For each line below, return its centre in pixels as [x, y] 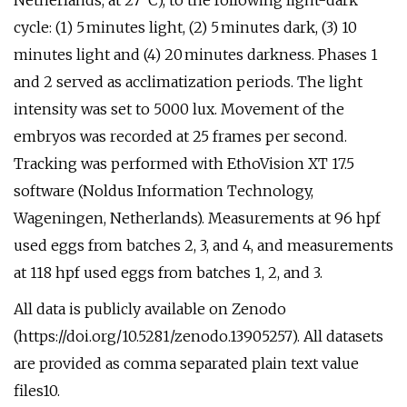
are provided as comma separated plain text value [186, 363]
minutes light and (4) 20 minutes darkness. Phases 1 [196, 55]
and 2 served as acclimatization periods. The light [188, 82]
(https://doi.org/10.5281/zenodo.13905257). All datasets [199, 336]
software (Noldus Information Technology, [164, 191]
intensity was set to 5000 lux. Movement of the [179, 109]
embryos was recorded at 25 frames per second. [180, 136]
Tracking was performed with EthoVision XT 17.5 [184, 164]
